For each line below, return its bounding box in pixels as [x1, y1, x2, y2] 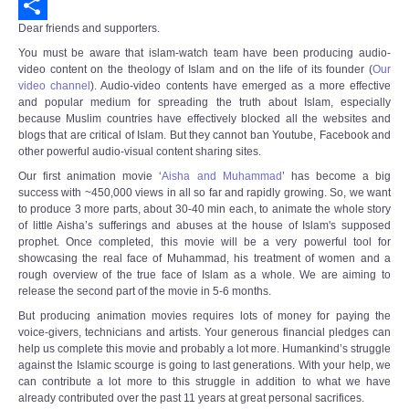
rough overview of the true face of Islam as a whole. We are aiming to [18, 268, 391, 282]
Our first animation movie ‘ [18, 170, 163, 184]
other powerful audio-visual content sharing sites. [18, 145, 261, 159]
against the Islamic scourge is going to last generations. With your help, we [18, 359, 391, 372]
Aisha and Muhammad [162, 170, 282, 184]
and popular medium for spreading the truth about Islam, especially [18, 96, 391, 110]
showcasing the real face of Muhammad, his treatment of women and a [18, 252, 391, 266]
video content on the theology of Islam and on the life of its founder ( [18, 63, 372, 77]
